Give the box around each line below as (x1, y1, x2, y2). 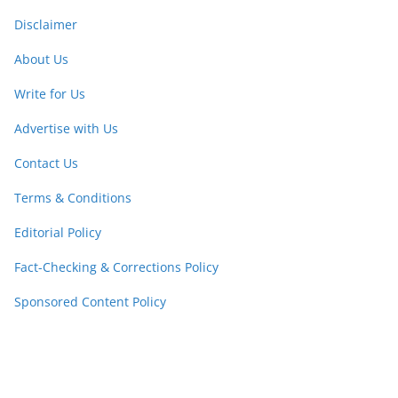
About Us (14, 50, 68, 68)
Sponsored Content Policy (14, 292, 166, 310)
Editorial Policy (14, 223, 101, 241)
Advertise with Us (14, 119, 118, 137)
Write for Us (14, 84, 85, 102)
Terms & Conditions (14, 188, 131, 206)
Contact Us (14, 154, 78, 171)
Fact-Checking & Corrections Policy (14, 258, 219, 275)
